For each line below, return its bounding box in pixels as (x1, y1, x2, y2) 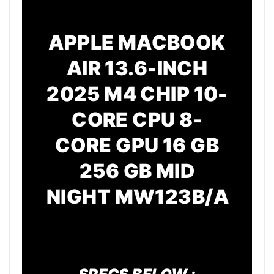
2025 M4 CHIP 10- (46, 81, 228, 106)
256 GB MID (79, 158, 195, 183)
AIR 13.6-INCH (66, 56, 208, 80)
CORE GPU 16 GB (55, 133, 219, 157)
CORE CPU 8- (72, 107, 202, 131)
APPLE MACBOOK (48, 30, 226, 54)
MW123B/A (114, 184, 229, 209)
